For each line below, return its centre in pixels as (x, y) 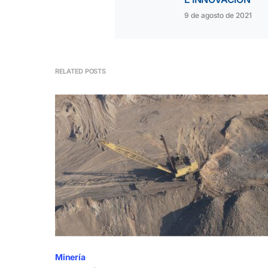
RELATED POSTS (80, 71)
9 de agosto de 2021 (218, 15)
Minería (70, 257)
